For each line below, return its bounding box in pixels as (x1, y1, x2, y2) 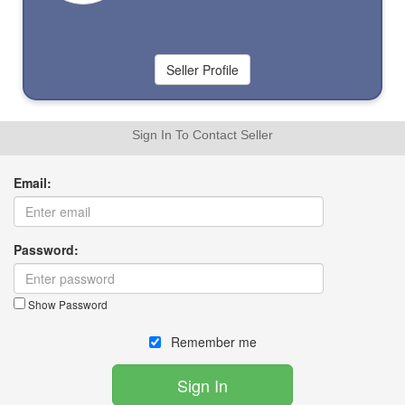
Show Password (25, 296, 108, 312)
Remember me (166, 332, 257, 351)
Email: (14, 173, 52, 192)
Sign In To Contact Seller (132, 127, 273, 142)
